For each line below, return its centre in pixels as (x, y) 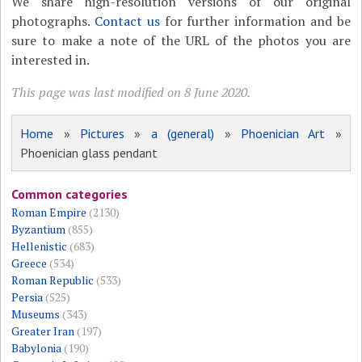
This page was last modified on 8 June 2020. (131, 93)
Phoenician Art (283, 134)
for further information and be (255, 21)
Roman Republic (53, 280)
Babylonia (37, 348)
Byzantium (39, 229)
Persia (27, 297)
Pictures (103, 134)
